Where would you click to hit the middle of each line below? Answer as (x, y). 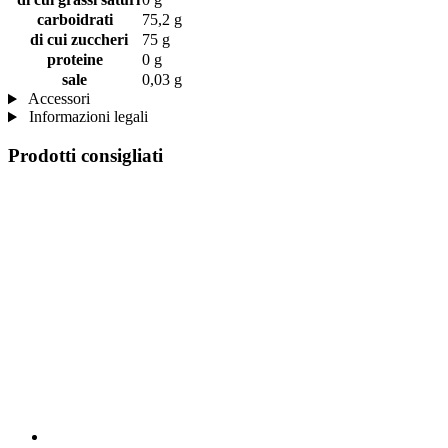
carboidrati (74, 20)
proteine (74, 60)
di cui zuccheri (74, 40)
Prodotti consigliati (85, 156)
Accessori (57, 99)
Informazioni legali (86, 117)
